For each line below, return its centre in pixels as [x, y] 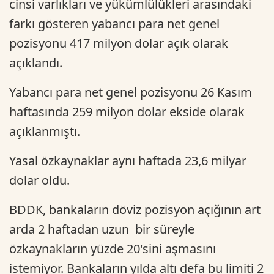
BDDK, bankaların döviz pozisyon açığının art [135, 209]
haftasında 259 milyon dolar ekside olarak [127, 111]
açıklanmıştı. [45, 131]
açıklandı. [37, 62]
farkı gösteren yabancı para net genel [114, 23]
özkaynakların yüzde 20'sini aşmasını [113, 248]
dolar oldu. [39, 180]
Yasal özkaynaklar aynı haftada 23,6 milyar [128, 160]
